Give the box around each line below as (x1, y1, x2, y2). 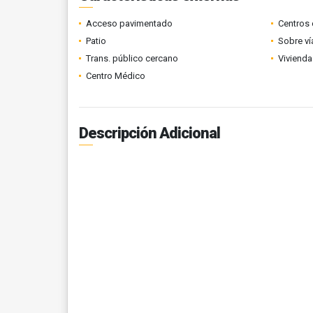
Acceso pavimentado (86, 18, 173, 29)
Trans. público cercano (86, 53, 178, 64)
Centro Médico (86, 71, 145, 81)
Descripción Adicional (79, 124, 220, 142)
